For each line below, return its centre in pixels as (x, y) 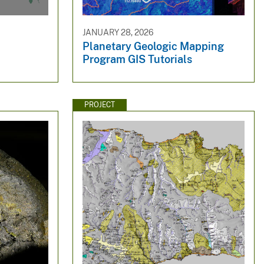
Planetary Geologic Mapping (153, 47)
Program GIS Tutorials (137, 60)
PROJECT (99, 105)
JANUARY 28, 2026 (118, 32)
